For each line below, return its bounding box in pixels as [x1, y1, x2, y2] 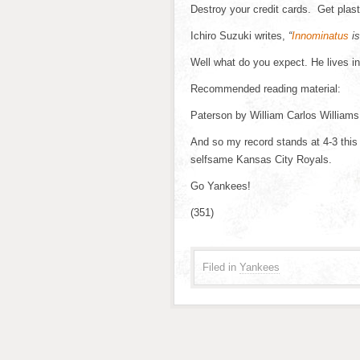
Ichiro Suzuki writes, [190, 30, 288, 42]
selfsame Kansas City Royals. [190, 153, 332, 166]
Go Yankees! [190, 180, 251, 192]
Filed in [202, 261, 236, 273]
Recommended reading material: [190, 83, 341, 95]
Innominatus [292, 30, 349, 42]
